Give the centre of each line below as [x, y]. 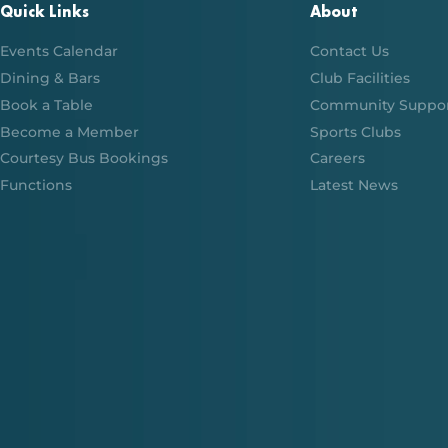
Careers [337, 158]
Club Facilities [359, 78]
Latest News [353, 185]
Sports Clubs [355, 131]
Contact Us [349, 51]
